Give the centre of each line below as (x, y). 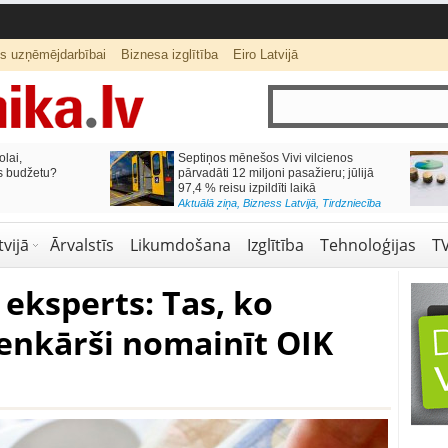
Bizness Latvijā (278, 203)
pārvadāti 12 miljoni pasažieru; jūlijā (274, 173)
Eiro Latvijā (265, 54)
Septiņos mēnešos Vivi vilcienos (264, 158)
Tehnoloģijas (367, 245)
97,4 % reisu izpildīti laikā (245, 188)
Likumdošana (180, 245)
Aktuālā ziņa (206, 203)
